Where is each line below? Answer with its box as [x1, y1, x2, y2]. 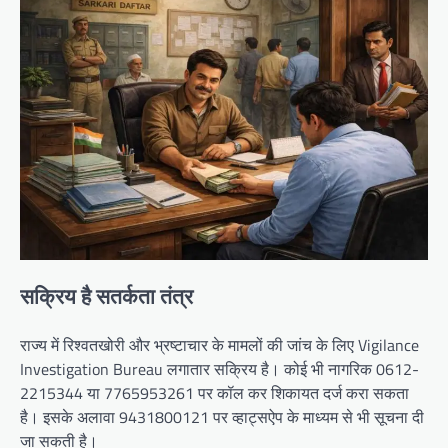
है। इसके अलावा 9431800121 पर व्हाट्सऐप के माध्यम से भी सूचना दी [20, 404, 424, 429]
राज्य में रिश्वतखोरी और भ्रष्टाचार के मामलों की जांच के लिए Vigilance [20, 332, 419, 357]
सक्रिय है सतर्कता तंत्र [20, 280, 193, 313]
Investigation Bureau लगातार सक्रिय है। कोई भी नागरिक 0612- [20, 356, 419, 381]
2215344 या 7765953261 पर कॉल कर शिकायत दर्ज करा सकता [20, 380, 409, 405]
